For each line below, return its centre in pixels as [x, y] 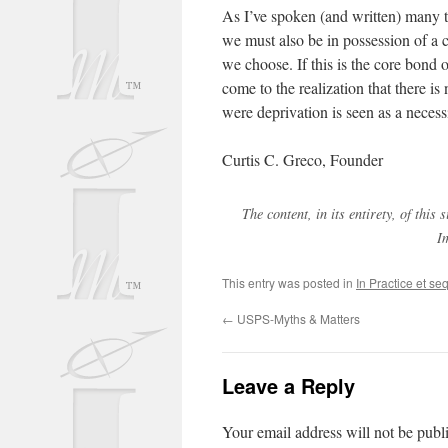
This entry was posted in [289, 282]
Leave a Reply [288, 385]
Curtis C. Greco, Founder [302, 159]
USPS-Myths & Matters [297, 318]
